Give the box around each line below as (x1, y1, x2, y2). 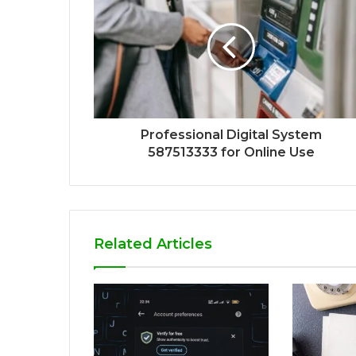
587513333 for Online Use (147, 144, 315, 160)
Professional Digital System (140, 126, 322, 142)
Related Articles (94, 234, 212, 253)
